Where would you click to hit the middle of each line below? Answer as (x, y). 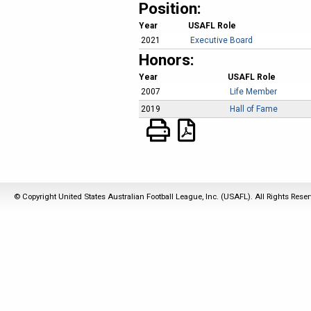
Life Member (253, 91)
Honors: (169, 60)
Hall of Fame (254, 109)
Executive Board (221, 40)
